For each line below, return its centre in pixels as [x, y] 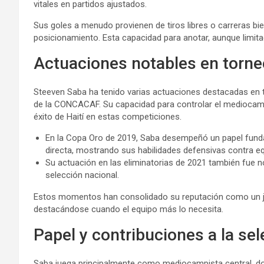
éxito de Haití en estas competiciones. [108, 117]
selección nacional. [82, 175]
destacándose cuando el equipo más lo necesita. [128, 209]
